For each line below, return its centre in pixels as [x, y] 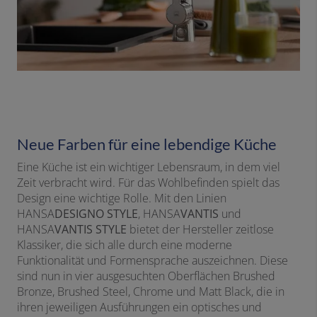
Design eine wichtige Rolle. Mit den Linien [122, 198]
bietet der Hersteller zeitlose [202, 229]
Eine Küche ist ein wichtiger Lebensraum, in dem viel [149, 167]
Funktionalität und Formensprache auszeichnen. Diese [152, 260]
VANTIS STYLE [92, 229]
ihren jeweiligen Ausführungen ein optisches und [139, 307]
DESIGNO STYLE [96, 213]
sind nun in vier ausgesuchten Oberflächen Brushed [146, 276]
